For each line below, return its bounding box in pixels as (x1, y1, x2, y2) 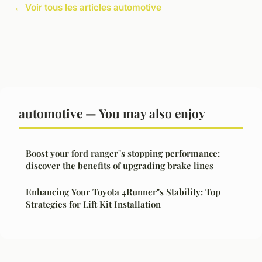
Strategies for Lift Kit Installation (26, 198, 161, 210)
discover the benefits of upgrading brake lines (26, 159, 213, 171)
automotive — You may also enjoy (19, 104, 205, 121)
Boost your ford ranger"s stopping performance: (26, 147, 220, 159)
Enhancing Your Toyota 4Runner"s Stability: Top (26, 185, 220, 198)
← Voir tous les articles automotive (14, 1, 161, 13)
